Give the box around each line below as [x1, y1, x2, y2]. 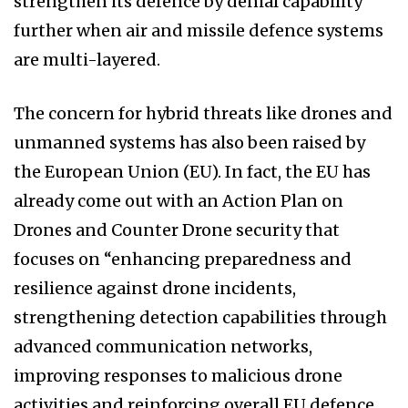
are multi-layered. [14, 49, 160, 71]
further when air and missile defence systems [14, 20, 383, 42]
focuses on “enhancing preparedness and [14, 249, 352, 270]
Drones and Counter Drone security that [14, 219, 340, 241]
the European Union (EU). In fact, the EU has [14, 161, 371, 183]
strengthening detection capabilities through [14, 307, 387, 329]
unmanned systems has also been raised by [14, 132, 365, 154]
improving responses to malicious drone [14, 365, 342, 387]
